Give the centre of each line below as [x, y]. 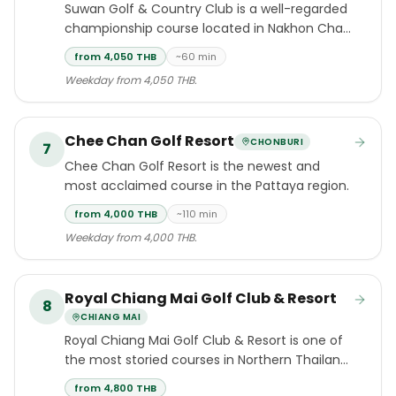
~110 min [197, 214]
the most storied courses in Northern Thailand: [208, 360]
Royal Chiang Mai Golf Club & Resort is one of [204, 340]
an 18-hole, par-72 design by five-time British [204, 379]
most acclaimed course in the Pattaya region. [207, 186]
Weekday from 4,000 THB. [131, 237]
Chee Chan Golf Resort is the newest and [192, 166]
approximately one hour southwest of [181, 67]
